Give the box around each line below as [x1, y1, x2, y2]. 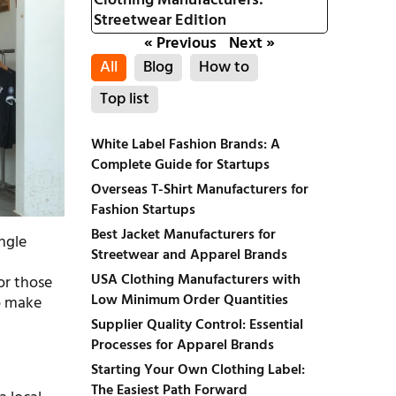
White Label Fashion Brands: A [90, 133, 280, 156]
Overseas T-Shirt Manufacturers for [90, 179, 308, 202]
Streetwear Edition [93, 8, 226, 34]
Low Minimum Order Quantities [90, 289, 288, 312]
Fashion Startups [90, 199, 195, 222]
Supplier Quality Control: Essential [90, 314, 303, 337]
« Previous [143, 31, 217, 57]
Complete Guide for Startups [90, 154, 270, 177]
